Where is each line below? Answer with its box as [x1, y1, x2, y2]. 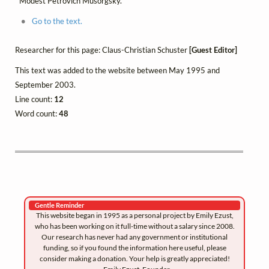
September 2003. [15, 80, 76, 90]
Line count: [15, 94, 54, 104]
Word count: [15, 109, 59, 119]
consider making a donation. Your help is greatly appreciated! [39, 254, 230, 264]
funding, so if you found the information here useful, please [43, 243, 226, 253]
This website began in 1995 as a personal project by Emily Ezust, [35, 211, 234, 220]
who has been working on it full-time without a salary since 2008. [34, 222, 235, 231]
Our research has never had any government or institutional [41, 232, 228, 242]
